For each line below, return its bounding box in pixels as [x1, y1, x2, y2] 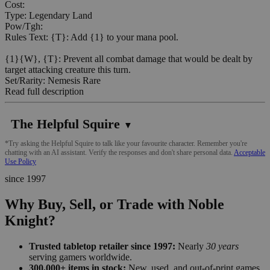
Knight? [5, 212, 55, 228]
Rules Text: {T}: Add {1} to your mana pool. [5, 31, 178, 42]
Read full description [5, 86, 84, 96]
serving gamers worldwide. [29, 251, 132, 262]
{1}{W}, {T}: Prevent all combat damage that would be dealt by [5, 53, 253, 64]
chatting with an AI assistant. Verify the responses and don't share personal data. [5, 148, 234, 157]
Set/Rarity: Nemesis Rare [5, 75, 101, 86]
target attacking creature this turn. [5, 64, 131, 75]
